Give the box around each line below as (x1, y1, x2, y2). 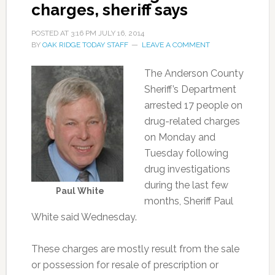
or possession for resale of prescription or (31, 259, 219, 271)
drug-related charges (144, 115, 240, 127)
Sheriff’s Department (144, 83, 236, 95)
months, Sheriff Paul (144, 195, 233, 207)
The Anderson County (144, 68, 244, 79)
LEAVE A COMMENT (141, 41, 210, 49)
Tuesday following (144, 147, 228, 159)
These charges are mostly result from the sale (31, 243, 239, 255)
